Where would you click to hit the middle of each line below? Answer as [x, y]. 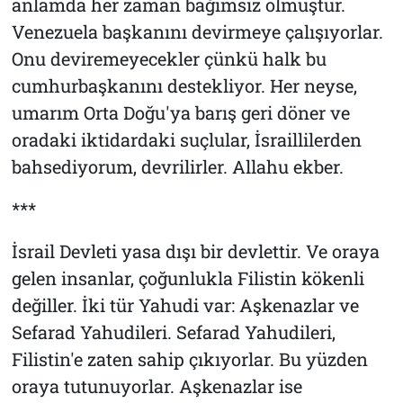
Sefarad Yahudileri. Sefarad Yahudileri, [173, 331]
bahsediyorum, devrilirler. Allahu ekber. [177, 166]
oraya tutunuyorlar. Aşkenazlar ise [157, 385]
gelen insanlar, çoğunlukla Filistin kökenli [188, 278]
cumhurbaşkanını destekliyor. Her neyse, [184, 85]
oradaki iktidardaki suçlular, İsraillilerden [186, 139]
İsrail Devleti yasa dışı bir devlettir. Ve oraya [195, 251]
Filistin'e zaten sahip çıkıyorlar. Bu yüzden [189, 358]
